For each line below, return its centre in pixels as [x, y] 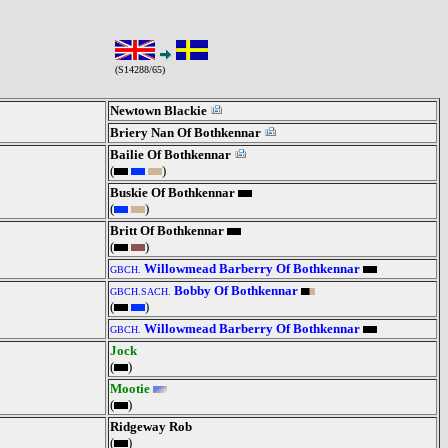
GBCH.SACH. [140, 291]
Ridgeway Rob [151, 426]
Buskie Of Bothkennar [172, 192]
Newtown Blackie [158, 110]
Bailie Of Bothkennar [170, 154]
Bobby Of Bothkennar [236, 290]
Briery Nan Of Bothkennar [185, 132]
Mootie [130, 388]
